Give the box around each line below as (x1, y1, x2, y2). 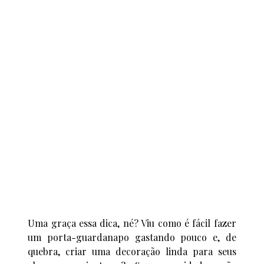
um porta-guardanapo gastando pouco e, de (28, 230, 236, 243)
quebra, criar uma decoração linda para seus (28, 245, 236, 258)
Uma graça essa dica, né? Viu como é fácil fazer (28, 216, 236, 229)
